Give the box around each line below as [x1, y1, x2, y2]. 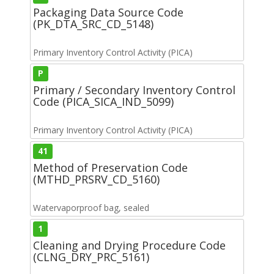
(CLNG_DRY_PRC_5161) [33, 249, 149, 264]
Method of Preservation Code [33, 160, 188, 175]
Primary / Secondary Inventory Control [33, 82, 235, 97]
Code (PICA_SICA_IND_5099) [33, 94, 174, 109]
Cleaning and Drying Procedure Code [33, 237, 226, 253]
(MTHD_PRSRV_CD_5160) [33, 171, 160, 187]
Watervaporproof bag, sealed [33, 201, 149, 213]
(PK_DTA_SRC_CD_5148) [33, 16, 154, 31]
